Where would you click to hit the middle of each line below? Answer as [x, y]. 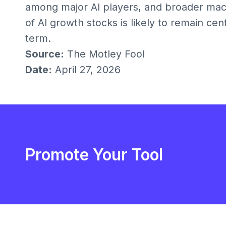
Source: [44, 54]
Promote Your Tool [94, 154]
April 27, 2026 [86, 69]
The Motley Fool [104, 54]
